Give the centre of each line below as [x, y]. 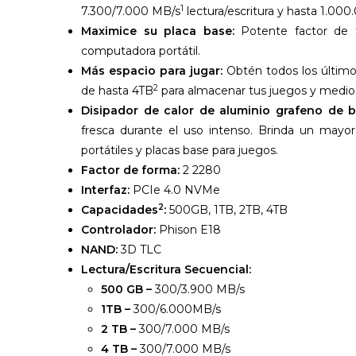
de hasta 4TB [117, 91]
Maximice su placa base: [158, 31]
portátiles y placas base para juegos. [180, 151]
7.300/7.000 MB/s [131, 12]
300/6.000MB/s [177, 310]
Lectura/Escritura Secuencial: [166, 270]
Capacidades [120, 210]
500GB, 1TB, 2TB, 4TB [228, 210]
